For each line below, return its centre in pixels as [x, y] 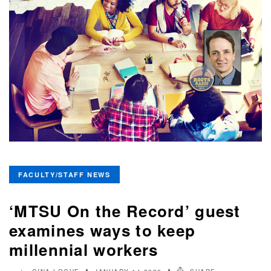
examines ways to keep [103, 230]
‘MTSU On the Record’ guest [125, 211]
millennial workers [84, 250]
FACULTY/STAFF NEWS [64, 175]
